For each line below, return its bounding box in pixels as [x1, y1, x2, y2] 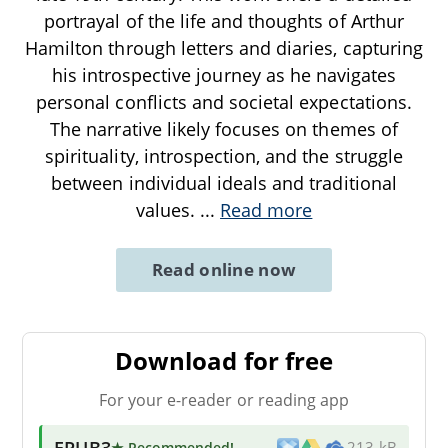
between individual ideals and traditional [51, 170, 397, 195]
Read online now [151, 257, 297, 281]
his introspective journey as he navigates [51, 62, 397, 87]
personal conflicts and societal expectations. [36, 89, 412, 114]
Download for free [115, 343, 333, 377]
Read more [220, 197, 313, 222]
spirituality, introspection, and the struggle [45, 143, 403, 168]
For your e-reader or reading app [98, 388, 350, 411]
